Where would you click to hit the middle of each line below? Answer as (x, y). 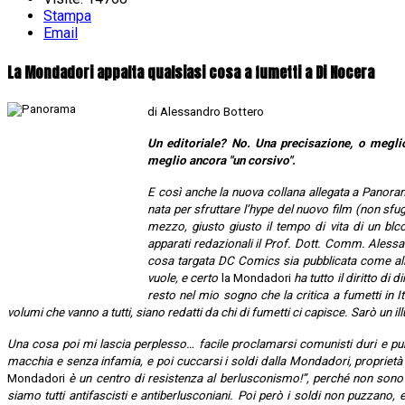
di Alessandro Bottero (206, 111)
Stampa (67, 16)
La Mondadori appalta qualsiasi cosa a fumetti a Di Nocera (191, 72)
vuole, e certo (184, 278)
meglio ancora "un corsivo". (221, 160)
